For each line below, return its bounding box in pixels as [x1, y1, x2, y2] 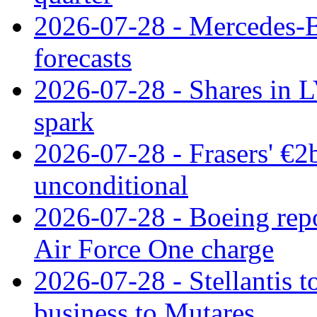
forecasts [34, 42, 132, 73]
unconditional [34, 169, 188, 200]
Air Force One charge [34, 233, 274, 264]
